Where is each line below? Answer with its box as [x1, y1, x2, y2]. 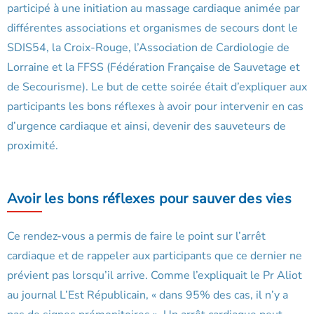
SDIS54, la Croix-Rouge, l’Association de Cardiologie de [7, 40, 289, 56]
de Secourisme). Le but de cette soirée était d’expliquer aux [7, 79, 307, 95]
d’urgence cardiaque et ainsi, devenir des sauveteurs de [7, 118, 286, 135]
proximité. [7, 138, 58, 154]
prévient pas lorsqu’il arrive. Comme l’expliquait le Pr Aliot [7, 268, 302, 284]
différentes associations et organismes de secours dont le [7, 20, 298, 36]
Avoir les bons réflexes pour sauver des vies [7, 189, 292, 209]
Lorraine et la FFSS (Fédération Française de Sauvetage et [7, 60, 300, 76]
